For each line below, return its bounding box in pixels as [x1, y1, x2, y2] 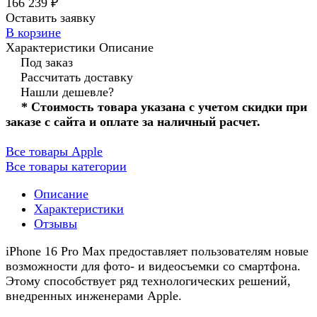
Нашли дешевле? [21, 85, 114, 100]
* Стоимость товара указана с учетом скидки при [21, 100, 307, 115]
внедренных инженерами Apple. [6, 289, 182, 304]
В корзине [6, 25, 61, 40]
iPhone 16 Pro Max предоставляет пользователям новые [6, 244, 309, 259]
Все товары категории [6, 159, 127, 174]
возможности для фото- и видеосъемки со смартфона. [6, 259, 301, 274]
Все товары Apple [6, 144, 103, 159]
